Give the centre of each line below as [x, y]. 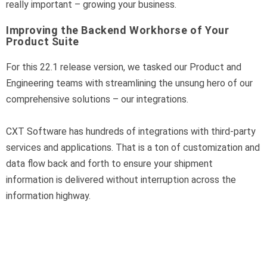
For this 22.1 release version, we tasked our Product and [124, 67]
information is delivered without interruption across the [121, 180]
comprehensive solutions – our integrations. [97, 100]
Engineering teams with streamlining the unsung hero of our [129, 83]
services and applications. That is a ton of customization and [133, 148]
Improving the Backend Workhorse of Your [118, 30]
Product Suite [43, 42]
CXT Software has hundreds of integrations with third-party [131, 132]
